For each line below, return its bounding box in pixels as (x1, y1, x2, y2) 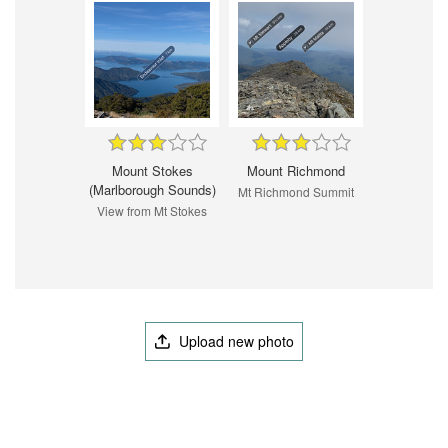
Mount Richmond (247, 160, 345, 180)
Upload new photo (175, 330, 295, 351)
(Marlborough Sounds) (88, 179, 216, 199)
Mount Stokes (111, 160, 193, 180)
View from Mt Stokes (97, 201, 207, 219)
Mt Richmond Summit (238, 182, 354, 200)
